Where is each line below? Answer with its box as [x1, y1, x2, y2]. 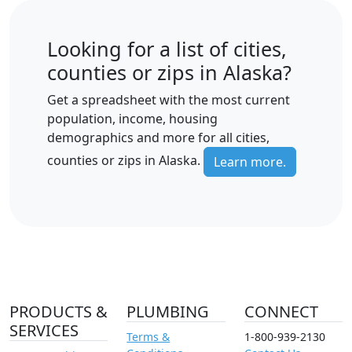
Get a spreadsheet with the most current [47, 90, 290, 108]
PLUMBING [126, 300, 210, 322]
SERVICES [9, 319, 79, 341]
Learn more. [214, 152, 286, 170]
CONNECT [244, 300, 318, 322]
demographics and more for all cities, [47, 128, 269, 146]
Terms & [126, 328, 170, 344]
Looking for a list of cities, [47, 35, 287, 62]
